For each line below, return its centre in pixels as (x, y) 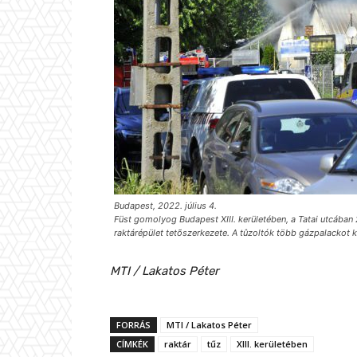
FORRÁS (133, 325)
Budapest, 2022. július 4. (165, 206)
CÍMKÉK (132, 344)
